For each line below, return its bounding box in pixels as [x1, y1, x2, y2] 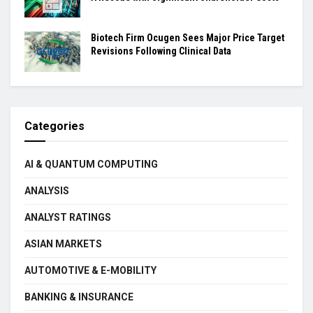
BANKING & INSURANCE [24, 291, 133, 303]
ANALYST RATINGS [24, 211, 111, 223]
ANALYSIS [24, 184, 69, 196]
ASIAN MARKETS [24, 238, 102, 249]
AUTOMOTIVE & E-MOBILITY [24, 264, 156, 276]
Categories [24, 119, 85, 133]
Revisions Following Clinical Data [91, 45, 231, 57]
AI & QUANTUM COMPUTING [24, 158, 158, 170]
